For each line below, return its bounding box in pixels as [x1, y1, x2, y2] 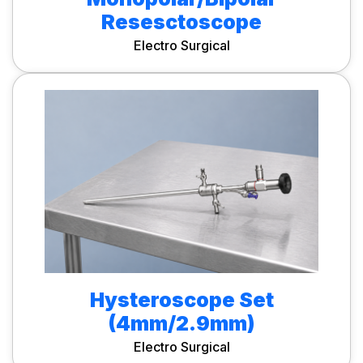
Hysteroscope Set [89, 288, 274, 313]
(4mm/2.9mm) [108, 311, 255, 336]
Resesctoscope [101, 10, 262, 35]
